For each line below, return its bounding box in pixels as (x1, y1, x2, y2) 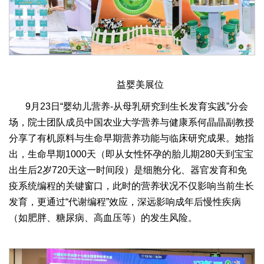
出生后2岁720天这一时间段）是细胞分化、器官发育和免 (9, 165, 247, 176)
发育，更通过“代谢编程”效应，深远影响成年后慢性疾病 (9, 197, 241, 207)
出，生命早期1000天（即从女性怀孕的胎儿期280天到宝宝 (9, 149, 253, 160)
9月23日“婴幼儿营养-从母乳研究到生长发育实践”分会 (25, 101, 248, 112)
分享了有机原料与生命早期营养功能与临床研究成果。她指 (9, 133, 254, 144)
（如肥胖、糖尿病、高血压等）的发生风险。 (9, 213, 197, 223)
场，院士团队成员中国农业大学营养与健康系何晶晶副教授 (9, 117, 254, 128)
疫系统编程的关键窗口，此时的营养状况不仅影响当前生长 (9, 181, 254, 192)
